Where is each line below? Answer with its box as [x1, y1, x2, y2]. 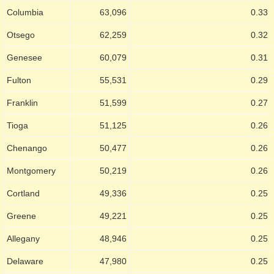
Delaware [7, 256, 43, 266]
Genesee [7, 52, 42, 62]
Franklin [7, 97, 38, 108]
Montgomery [7, 165, 56, 176]
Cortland [7, 188, 40, 198]
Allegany [7, 233, 40, 243]
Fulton [7, 75, 31, 85]
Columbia [7, 7, 43, 17]
